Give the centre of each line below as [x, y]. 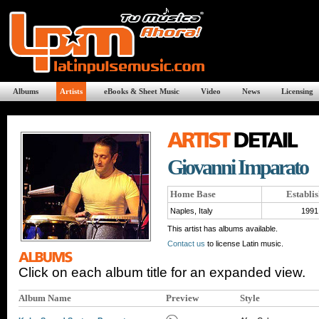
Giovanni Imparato [237, 167]
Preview [182, 298]
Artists [71, 91]
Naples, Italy [192, 211]
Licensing [297, 91]
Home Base [193, 194]
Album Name [45, 298]
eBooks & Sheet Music [142, 91]
